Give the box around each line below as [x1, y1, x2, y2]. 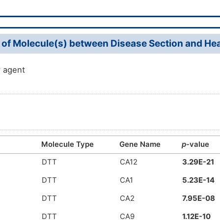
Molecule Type [41, 140, 94, 149]
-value [186, 140, 209, 149]
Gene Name [119, 140, 161, 149]
